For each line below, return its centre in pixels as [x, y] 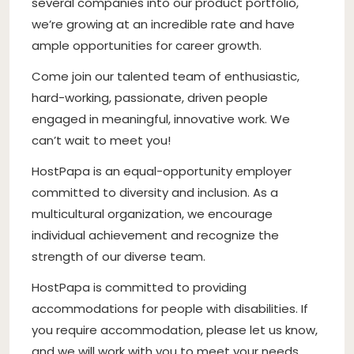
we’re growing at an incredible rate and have [163, 24]
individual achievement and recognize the [155, 235]
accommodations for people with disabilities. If [170, 308]
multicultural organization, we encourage [152, 213]
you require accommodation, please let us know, [175, 330]
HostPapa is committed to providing [139, 287]
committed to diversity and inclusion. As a [155, 192]
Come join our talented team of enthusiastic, [166, 76]
